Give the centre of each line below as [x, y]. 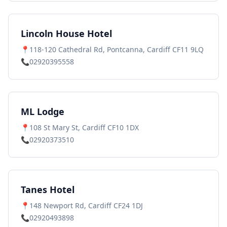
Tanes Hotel [48, 190]
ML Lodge [43, 111]
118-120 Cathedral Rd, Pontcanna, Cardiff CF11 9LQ [117, 49]
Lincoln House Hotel [66, 33]
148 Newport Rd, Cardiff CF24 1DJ [86, 205]
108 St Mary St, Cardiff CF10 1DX [84, 127]
